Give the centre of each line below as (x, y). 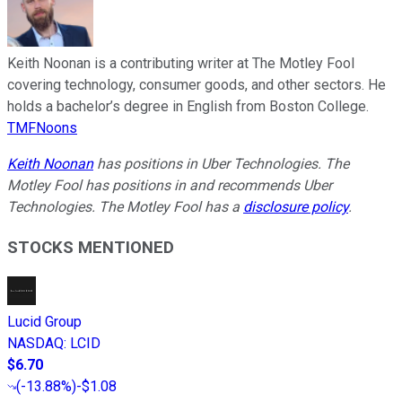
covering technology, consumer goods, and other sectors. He (197, 84)
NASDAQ (35, 344)
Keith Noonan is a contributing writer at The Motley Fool (181, 63)
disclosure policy (296, 206)
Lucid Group (44, 322)
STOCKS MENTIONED (91, 247)
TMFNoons (42, 127)
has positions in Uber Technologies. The (221, 163)
